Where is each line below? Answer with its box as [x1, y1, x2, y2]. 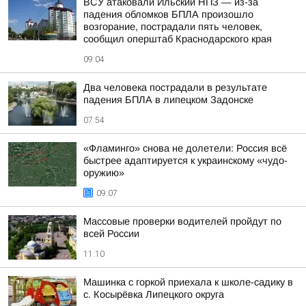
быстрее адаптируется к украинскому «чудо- [83, 155, 288, 166]
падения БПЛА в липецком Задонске [83, 94, 253, 105]
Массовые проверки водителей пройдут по [83, 216, 281, 227]
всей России [83, 228, 139, 239]
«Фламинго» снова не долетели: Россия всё [83, 143, 287, 154]
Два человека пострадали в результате [83, 82, 267, 93]
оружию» [83, 167, 124, 178]
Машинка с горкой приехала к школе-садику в [83, 277, 293, 288]
